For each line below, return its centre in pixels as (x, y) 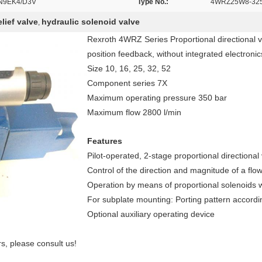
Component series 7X (127, 83)
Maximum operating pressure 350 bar (157, 98)
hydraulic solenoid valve (91, 22)
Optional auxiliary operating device (151, 214)
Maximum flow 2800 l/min (134, 112)
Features (105, 141)
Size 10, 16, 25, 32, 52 (129, 68)
